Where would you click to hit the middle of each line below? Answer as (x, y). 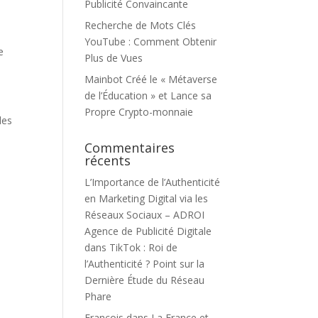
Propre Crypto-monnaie (139, 112)
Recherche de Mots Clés (141, 25)
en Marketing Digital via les (147, 198)
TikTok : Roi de (144, 247)
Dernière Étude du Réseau (145, 280)
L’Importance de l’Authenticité (153, 182)
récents (108, 160)
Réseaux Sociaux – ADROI (145, 215)
